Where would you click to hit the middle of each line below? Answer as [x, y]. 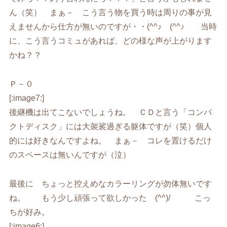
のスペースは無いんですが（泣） [70, 155]
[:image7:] [27, 98]
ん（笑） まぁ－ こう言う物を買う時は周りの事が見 [111, 13]
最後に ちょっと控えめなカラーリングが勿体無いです [111, 183]
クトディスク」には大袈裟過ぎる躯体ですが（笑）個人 [111, 126]
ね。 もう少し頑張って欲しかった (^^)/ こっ [110, 198]
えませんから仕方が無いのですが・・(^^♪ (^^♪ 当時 [113, 27]
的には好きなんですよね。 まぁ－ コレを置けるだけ [111, 141]
